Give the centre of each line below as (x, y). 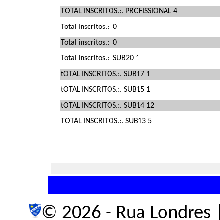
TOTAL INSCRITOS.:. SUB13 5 (106, 121)
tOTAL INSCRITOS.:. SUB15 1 (106, 90)
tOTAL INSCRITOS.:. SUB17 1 (106, 74)
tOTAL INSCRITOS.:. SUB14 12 (108, 106)
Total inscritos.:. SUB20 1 (100, 58)
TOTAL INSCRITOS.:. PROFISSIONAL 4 (119, 11)
